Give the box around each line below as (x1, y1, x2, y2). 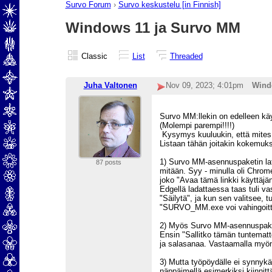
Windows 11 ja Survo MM (65, 19, 240, 36)
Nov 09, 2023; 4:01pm (166, 81, 244, 90)
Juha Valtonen (83, 81, 137, 90)
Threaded (169, 51, 203, 61)
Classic (81, 51, 107, 61)
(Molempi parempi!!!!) (159, 121, 234, 131)
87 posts (95, 158, 121, 166)
